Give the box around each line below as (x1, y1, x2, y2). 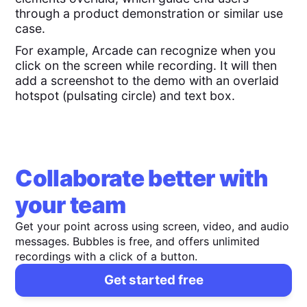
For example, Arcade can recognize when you (15, 43, 276, 58)
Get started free (103, 272, 204, 288)
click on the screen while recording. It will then (15, 58, 278, 73)
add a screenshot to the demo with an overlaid (15, 73, 280, 88)
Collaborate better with (15, 164, 269, 193)
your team (15, 191, 126, 219)
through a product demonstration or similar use (15, 5, 284, 21)
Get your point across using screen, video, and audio (15, 219, 290, 234)
